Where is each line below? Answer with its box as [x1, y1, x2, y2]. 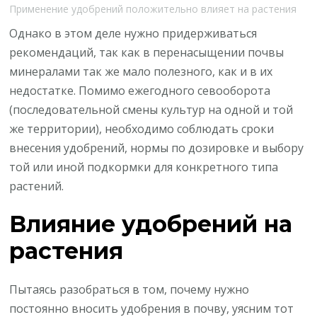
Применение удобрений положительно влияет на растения [9, 2, 297, 16]
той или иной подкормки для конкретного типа [9, 158, 279, 175]
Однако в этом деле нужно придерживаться [9, 25, 258, 41]
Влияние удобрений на [9, 210, 293, 238]
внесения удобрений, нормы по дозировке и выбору [9, 139, 304, 156]
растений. [9, 178, 64, 194]
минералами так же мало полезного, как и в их [9, 63, 273, 79]
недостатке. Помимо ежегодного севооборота [9, 82, 271, 98]
